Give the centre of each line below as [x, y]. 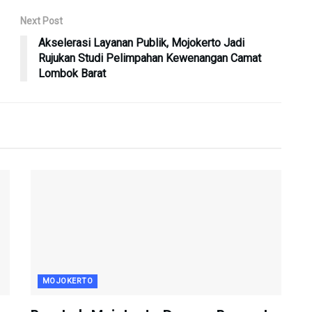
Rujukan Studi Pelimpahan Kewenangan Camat [150, 58]
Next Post [41, 21]
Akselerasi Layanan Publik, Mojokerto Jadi [141, 43]
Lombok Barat [72, 74]
